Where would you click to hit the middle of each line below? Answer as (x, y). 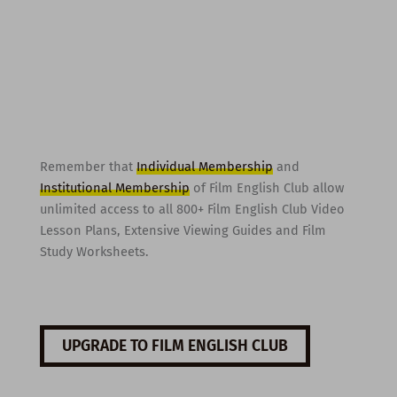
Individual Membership (204, 167)
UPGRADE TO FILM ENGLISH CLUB (175, 346)
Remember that (88, 167)
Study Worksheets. (94, 252)
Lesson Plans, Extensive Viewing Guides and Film (183, 231)
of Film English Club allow (266, 188)
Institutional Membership (114, 188)
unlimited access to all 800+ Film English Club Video (192, 210)
